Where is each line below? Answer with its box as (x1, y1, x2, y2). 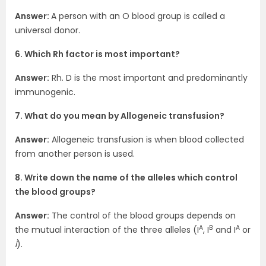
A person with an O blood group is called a (51, 10, 225, 22)
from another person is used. (15, 148, 135, 160)
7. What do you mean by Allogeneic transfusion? (15, 110, 224, 122)
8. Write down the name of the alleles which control (15, 172, 237, 183)
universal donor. (15, 24, 80, 36)
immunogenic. (15, 86, 75, 98)
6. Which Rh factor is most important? (15, 48, 180, 60)
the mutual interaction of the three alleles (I (15, 224, 199, 236)
